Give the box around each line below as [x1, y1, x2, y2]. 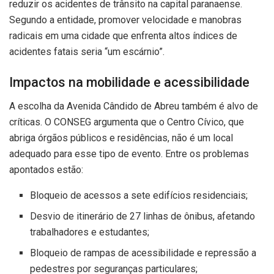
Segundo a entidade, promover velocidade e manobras [9, 14, 242, 26]
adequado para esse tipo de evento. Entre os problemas [9, 147, 249, 160]
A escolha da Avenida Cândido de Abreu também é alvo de [9, 100, 258, 112]
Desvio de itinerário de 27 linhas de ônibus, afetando [30, 210, 256, 222]
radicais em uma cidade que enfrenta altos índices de [9, 30, 237, 42]
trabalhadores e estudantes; [30, 226, 150, 238]
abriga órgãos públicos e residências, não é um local [9, 131, 233, 144]
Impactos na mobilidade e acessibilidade [9, 74, 250, 90]
